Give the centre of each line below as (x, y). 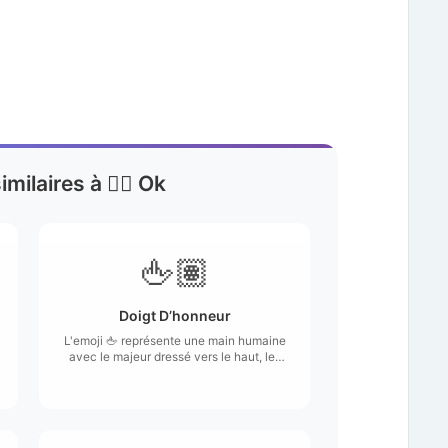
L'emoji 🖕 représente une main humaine (174, 340)
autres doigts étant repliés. (174, 372)
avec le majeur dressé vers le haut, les (174, 356)
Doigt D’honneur (174, 315)
